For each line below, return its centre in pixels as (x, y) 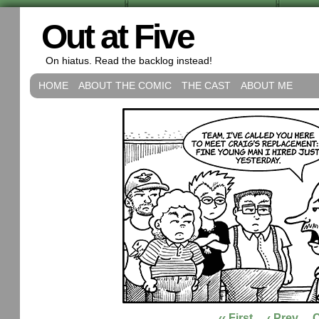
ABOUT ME (267, 85)
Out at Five (117, 37)
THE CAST (206, 85)
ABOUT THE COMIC (125, 85)
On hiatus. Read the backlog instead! (129, 61)
